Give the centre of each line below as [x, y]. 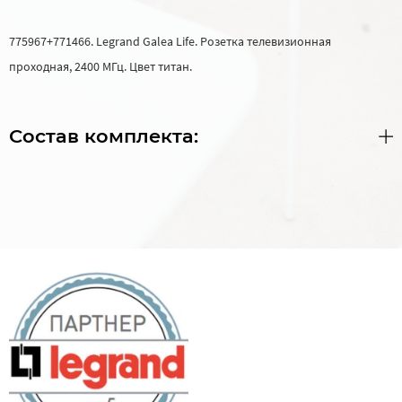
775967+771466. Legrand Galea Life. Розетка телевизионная [170, 41]
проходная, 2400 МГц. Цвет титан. [100, 66]
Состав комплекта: [104, 135]
